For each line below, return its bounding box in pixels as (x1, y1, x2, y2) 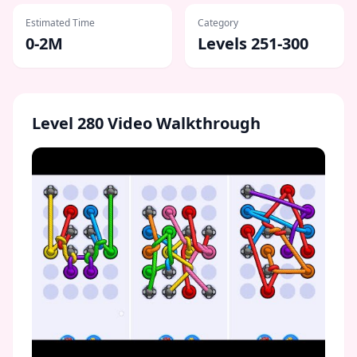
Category (198, 16, 238, 29)
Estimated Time (25, 16, 95, 29)
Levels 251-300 (198, 33, 308, 54)
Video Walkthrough (104, 112, 261, 134)
